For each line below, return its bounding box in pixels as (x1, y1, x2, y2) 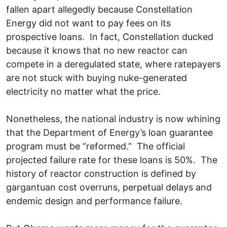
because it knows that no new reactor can (6, 45, 187, 56)
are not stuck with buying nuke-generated (6, 72, 187, 83)
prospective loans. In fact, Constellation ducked (6, 31, 213, 42)
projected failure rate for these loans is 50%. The (6, 154, 217, 165)
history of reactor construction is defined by (6, 168, 196, 179)
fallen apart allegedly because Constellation (6, 4, 193, 15)
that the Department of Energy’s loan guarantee (6, 127, 213, 138)
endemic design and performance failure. (6, 195, 182, 206)
